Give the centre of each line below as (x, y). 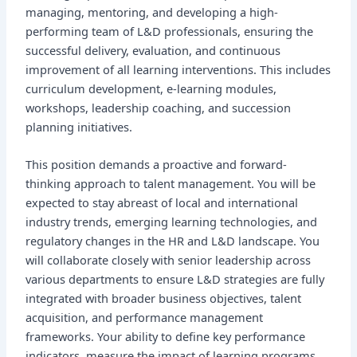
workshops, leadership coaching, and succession (159, 108)
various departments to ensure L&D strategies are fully (175, 279)
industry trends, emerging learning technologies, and (172, 222)
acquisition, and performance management (145, 318)
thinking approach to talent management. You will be (171, 184)
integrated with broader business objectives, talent (164, 298)
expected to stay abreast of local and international (162, 203)
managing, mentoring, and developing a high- (152, 12)
